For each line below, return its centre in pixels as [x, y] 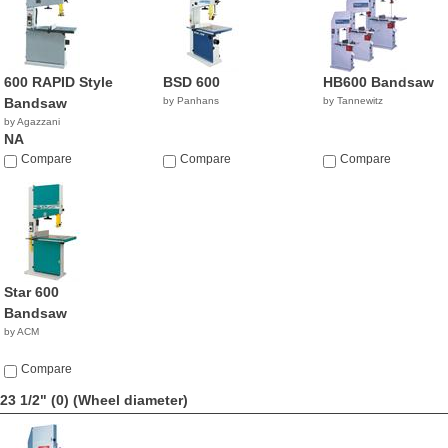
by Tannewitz [352, 100]
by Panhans [191, 100]
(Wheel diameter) [130, 400]
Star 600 [31, 292]
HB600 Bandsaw [378, 82]
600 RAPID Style [58, 82]
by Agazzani [32, 121]
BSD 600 [192, 82]
